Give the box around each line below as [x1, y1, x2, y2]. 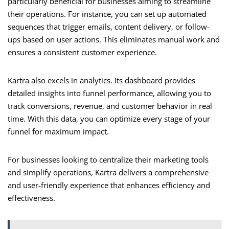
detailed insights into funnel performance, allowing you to [8, 88, 211, 99]
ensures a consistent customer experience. [8, 47, 157, 58]
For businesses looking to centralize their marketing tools [8, 154, 209, 165]
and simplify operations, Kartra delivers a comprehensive [8, 167, 209, 178]
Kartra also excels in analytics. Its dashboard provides [8, 75, 195, 86]
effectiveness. [8, 193, 55, 203]
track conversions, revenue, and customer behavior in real [8, 101, 212, 111]
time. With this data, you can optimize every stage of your [8, 113, 210, 124]
